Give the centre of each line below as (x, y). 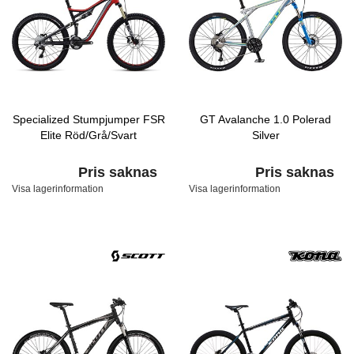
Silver (265, 135)
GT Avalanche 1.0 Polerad (265, 119)
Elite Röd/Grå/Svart (88, 135)
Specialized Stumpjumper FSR (88, 119)
